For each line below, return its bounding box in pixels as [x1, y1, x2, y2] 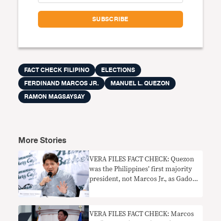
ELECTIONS [101, 65, 136, 75]
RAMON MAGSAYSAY [24, 91, 85, 102]
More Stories [18, 134, 67, 147]
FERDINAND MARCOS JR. [24, 78, 99, 88]
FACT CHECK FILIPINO [24, 65, 90, 75]
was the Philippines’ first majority [89, 165, 192, 173]
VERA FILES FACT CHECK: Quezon [89, 155, 194, 163]
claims [89, 185, 110, 192]
